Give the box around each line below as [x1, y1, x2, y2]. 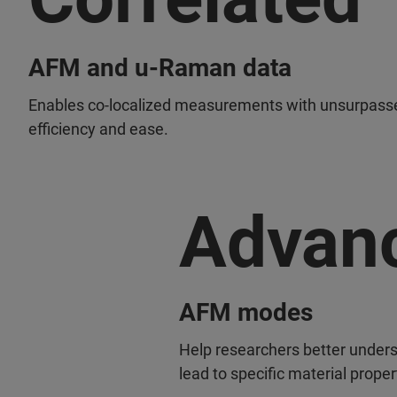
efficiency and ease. [28, 120, 168, 138]
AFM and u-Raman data [28, 53, 292, 82]
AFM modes [179, 298, 313, 327]
